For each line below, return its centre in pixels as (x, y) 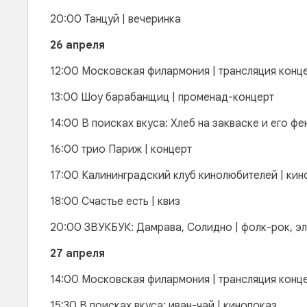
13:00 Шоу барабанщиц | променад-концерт (162, 97)
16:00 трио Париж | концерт (121, 149)
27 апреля (77, 254)
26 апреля (77, 45)
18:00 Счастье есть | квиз (115, 201)
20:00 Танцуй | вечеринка (117, 19)
